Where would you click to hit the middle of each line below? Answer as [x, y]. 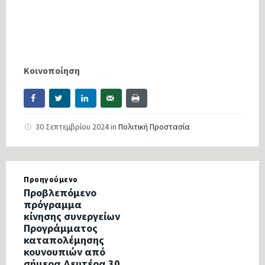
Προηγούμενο [51, 179]
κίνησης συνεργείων [72, 216]
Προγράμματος [61, 228]
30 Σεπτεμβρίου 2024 [73, 126]
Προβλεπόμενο [60, 192]
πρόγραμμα [53, 204]
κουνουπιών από [64, 251]
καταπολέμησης [64, 240]
